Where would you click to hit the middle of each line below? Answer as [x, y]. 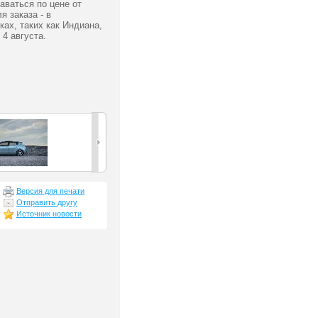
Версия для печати [50, 191]
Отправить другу [47, 202]
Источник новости [49, 213]
